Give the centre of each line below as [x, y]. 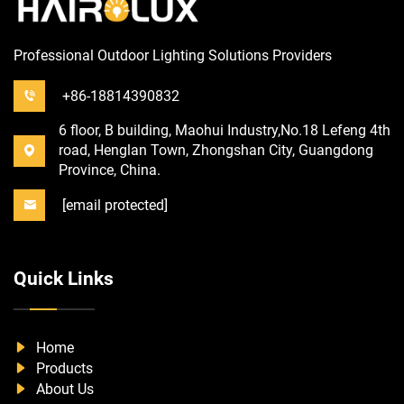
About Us [63, 390]
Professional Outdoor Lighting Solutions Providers [173, 56]
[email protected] [115, 206]
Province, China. [110, 170]
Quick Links [64, 279]
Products [63, 369]
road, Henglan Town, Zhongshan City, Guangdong [216, 151]
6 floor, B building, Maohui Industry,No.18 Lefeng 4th [225, 131]
